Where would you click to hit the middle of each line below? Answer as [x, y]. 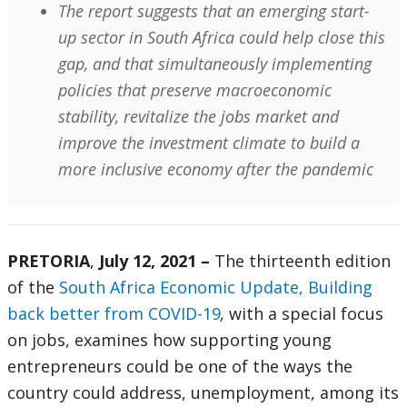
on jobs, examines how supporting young [169, 340]
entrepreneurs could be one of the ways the [180, 367]
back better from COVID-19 [114, 314]
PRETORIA [49, 261]
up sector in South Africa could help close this [222, 38]
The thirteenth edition [303, 261]
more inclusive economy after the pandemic [216, 169]
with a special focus [306, 314]
